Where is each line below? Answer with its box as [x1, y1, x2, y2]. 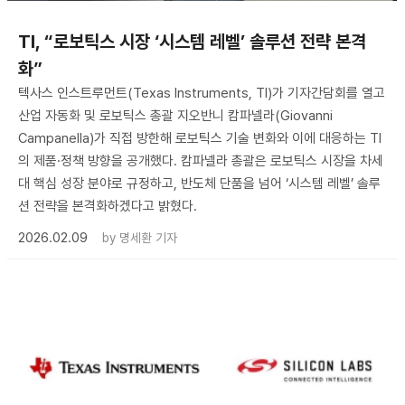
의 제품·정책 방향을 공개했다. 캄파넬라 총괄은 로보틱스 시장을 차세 [18, 152, 383, 169]
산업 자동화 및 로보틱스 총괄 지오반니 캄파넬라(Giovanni [18, 107, 333, 124]
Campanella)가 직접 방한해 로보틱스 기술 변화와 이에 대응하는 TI [18, 129, 381, 146]
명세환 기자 [119, 230, 177, 245]
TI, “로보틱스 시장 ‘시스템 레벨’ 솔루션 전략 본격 [18, 30, 366, 52]
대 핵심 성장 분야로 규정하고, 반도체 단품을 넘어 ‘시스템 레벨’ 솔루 [18, 174, 381, 192]
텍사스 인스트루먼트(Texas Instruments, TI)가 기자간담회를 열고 [18, 84, 385, 101]
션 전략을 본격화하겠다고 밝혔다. [18, 197, 197, 214]
